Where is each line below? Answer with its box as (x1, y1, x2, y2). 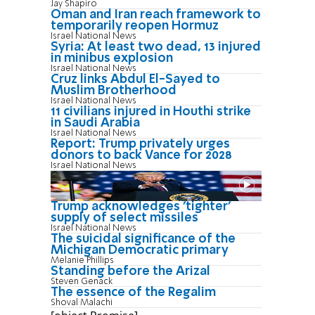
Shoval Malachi (51, 297, 112, 307)
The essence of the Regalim (51, 285, 216, 299)
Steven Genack (51, 276, 112, 286)
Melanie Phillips (51, 255, 114, 265)
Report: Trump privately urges (51, 137, 230, 150)
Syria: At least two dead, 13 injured (51, 40, 261, 53)
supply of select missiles (51, 211, 198, 224)
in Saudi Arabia (51, 116, 140, 129)
